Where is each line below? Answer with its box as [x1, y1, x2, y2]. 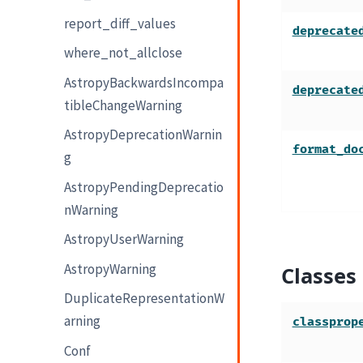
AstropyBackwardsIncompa [64, 73, 224, 92]
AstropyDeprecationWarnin [64, 126, 223, 144]
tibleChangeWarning [64, 96, 183, 114]
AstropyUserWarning [64, 230, 185, 249]
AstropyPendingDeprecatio [64, 177, 224, 196]
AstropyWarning [64, 259, 157, 278]
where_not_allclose [64, 44, 183, 62]
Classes [280, 261, 357, 289]
